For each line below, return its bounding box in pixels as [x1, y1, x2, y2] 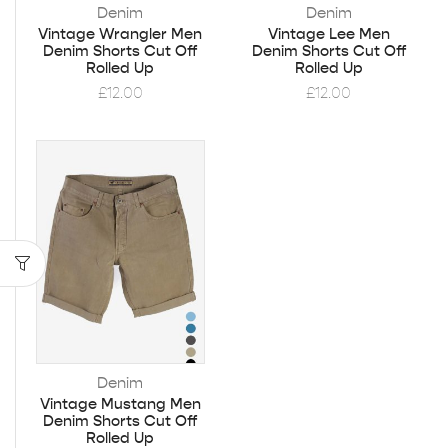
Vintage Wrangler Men [38, 24, 203, 43]
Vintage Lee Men [267, 24, 390, 43]
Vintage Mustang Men [39, 394, 201, 413]
